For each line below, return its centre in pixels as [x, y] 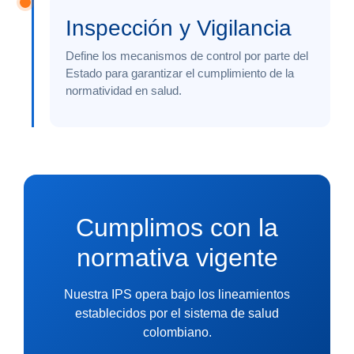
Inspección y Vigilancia [179, 28]
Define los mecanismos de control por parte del [187, 56]
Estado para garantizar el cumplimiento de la [180, 73]
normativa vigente [177, 257]
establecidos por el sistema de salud [177, 313]
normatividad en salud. [124, 91]
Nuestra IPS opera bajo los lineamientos [177, 294]
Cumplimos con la [177, 227]
